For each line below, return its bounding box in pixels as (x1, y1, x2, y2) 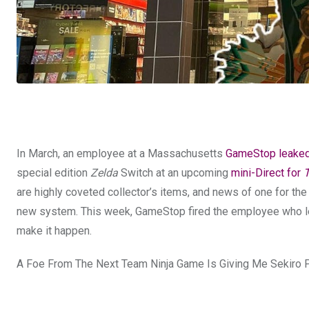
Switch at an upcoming (118, 166, 231, 179)
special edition (17, 166, 88, 179)
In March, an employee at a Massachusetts (17, 146, 226, 160)
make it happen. (17, 223, 92, 237)
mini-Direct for (231, 166, 301, 179)
